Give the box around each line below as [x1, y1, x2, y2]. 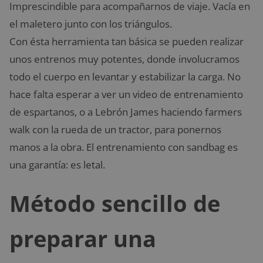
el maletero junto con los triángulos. [9, 17, 172, 31]
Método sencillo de [9, 188, 220, 219]
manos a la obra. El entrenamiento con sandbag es [9, 140, 238, 154]
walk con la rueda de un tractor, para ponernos [9, 123, 221, 137]
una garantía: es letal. [9, 158, 105, 172]
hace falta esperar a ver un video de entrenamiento [9, 87, 243, 102]
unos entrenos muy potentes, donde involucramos [9, 52, 240, 66]
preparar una [9, 223, 156, 254]
